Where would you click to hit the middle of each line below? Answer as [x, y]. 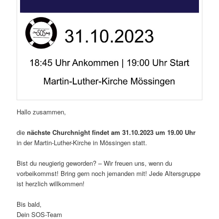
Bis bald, [29, 204]
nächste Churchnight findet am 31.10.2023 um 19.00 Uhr [111, 132]
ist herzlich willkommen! [51, 184]
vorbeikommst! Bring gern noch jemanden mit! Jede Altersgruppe [109, 174]
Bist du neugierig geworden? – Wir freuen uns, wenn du [95, 163]
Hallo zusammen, [42, 111]
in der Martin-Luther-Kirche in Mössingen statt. [82, 142]
